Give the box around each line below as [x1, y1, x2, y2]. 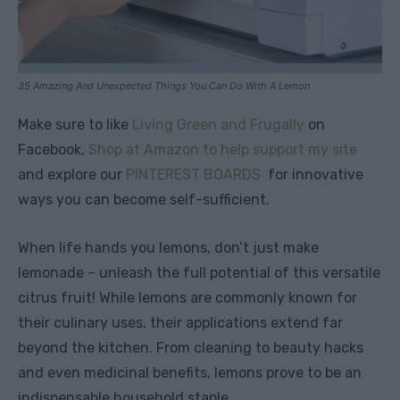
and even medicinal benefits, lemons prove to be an [18, 364, 362, 382]
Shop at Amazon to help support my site [88, 141, 357, 159]
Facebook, [18, 141, 85, 159]
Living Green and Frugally [132, 116, 304, 134]
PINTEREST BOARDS [126, 166, 261, 184]
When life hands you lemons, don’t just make [18, 239, 319, 257]
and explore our [18, 166, 126, 184]
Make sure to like [18, 116, 129, 134]
